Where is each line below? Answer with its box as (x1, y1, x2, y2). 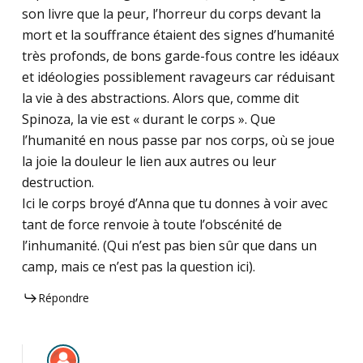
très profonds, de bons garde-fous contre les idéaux (21, 47, 339, 66)
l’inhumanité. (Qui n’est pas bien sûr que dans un (21, 237, 317, 255)
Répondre (37, 290, 89, 306)
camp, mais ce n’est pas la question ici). (21, 258, 255, 276)
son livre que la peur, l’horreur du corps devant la (21, 5, 321, 23)
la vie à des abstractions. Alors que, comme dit (21, 89, 299, 108)
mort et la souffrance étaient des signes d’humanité (21, 26, 335, 45)
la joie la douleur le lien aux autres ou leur (21, 152, 276, 171)
